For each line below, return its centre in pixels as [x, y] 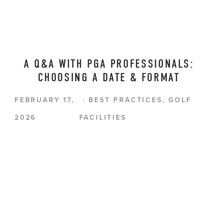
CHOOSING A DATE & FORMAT [109, 78]
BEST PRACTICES [126, 100]
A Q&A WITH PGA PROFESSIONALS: [109, 64]
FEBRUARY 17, [45, 100]
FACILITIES [103, 118]
